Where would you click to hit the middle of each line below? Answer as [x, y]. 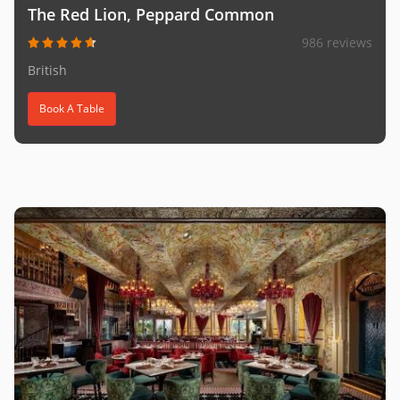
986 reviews [337, 43]
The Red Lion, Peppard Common [151, 15]
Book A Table [72, 109]
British [47, 71]
